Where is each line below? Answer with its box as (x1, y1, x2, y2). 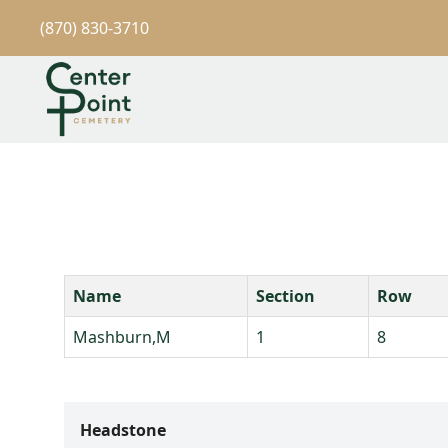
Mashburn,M (73, 325, 171, 348)
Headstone (80, 418, 166, 441)
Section (256, 284, 315, 307)
